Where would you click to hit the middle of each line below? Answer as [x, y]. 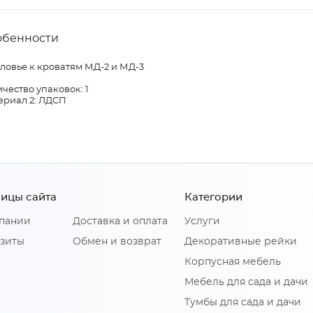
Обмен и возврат [117, 242]
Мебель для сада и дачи [246, 283]
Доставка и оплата [120, 222]
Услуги [202, 222]
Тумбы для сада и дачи [243, 303]
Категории [213, 198]
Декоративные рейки [241, 242]
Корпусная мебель [233, 262]
